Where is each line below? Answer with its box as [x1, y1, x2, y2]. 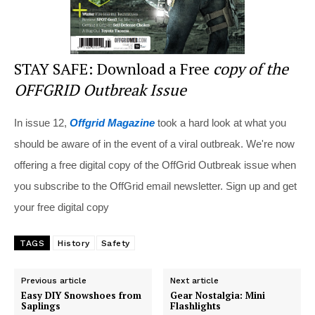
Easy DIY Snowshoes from [21, 289, 141, 302]
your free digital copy [14, 201, 109, 214]
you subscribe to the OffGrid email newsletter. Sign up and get [14, 180, 297, 193]
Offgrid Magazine [70, 117, 155, 129]
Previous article [21, 276, 86, 286]
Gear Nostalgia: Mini [170, 289, 266, 302]
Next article [170, 276, 219, 286]
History [58, 238, 90, 249]
